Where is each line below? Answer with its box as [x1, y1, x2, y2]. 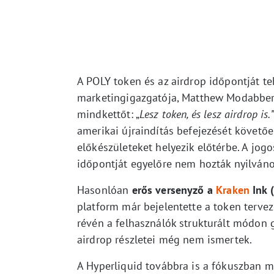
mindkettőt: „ [77, 106, 139, 121]
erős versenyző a [131, 182, 217, 197]
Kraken [216, 182, 250, 197]
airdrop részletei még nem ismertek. [77, 232, 253, 246]
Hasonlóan [77, 182, 132, 197]
